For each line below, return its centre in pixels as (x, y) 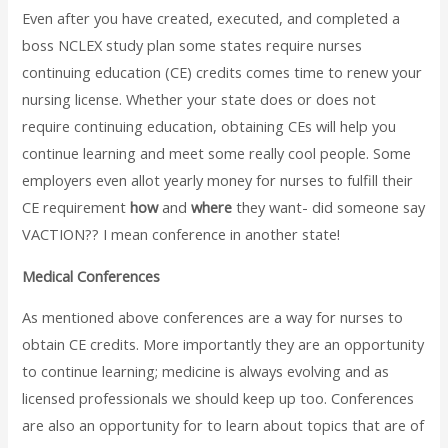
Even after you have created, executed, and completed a (211, 18)
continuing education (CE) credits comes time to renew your (222, 72)
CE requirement (76, 207)
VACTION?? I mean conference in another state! (181, 234)
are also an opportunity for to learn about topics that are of (223, 425)
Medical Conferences (91, 275)
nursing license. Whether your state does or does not (199, 99)
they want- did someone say (329, 207)
